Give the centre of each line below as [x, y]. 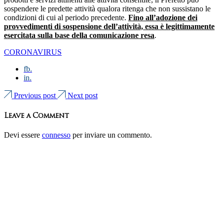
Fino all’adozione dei [163, 18]
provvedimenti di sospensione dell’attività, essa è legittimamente [109, 27]
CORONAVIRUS [33, 52]
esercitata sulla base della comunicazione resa [79, 36]
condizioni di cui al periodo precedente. [66, 18]
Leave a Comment [37, 115]
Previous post [35, 96]
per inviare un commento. [111, 135]
